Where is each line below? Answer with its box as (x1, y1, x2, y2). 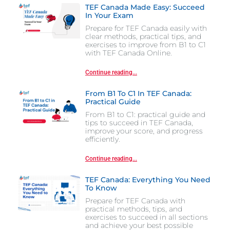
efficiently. (85, 135, 120, 144)
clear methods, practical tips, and (85, 32, 201, 42)
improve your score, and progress (85, 126, 203, 136)
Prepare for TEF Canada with (85, 196, 185, 206)
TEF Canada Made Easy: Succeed (85, 3, 205, 12)
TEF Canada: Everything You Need (85, 175, 210, 185)
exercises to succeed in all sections (85, 213, 208, 222)
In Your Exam (85, 11, 133, 21)
